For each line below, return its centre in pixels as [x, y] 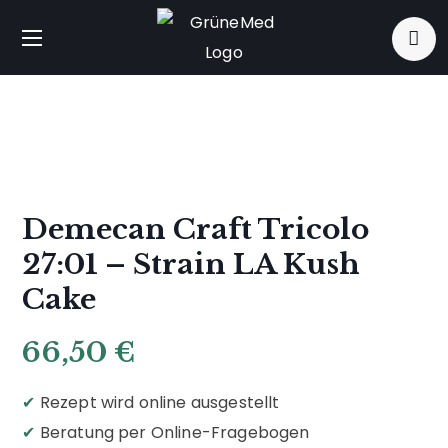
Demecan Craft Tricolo [196, 229]
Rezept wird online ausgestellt [157, 402]
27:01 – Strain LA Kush [191, 264]
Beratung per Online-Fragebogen [172, 432]
